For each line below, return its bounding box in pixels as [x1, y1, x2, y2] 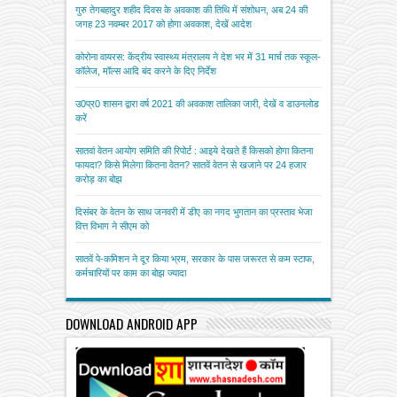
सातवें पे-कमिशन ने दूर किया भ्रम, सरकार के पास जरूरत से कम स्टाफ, [75, 253, 315, 265]
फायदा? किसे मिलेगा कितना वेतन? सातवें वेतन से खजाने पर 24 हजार [75, 160, 307, 171]
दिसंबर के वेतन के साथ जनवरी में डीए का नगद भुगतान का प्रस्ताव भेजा [75, 206, 312, 218]
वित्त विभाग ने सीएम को [75, 221, 149, 232]
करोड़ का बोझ [75, 174, 122, 185]
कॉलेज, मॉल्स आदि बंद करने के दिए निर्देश [75, 66, 216, 77]
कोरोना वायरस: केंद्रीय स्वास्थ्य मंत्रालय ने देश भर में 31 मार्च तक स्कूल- [75, 51, 321, 63]
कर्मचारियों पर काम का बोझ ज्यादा [75, 268, 186, 279]
